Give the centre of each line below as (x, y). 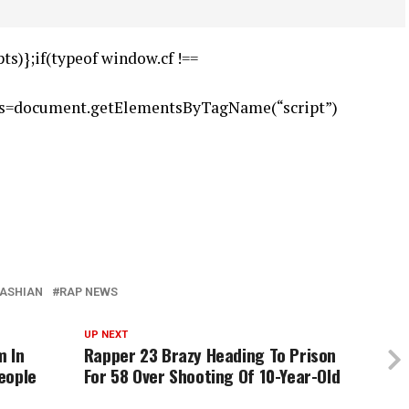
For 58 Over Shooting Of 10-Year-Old (212, 375)
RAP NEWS (89, 291)
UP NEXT (105, 334)
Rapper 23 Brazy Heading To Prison (210, 354)
